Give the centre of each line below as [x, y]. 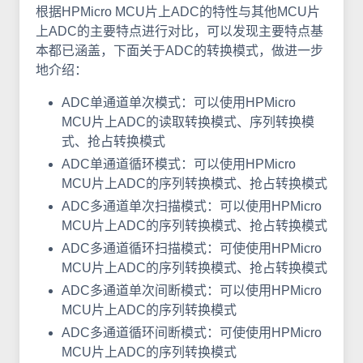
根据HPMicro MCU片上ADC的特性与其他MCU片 [178, 11]
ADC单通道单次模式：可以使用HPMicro [179, 102]
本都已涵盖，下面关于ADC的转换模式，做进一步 [179, 50]
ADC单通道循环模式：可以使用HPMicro [179, 164]
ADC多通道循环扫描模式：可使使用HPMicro [192, 248]
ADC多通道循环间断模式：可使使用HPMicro [192, 332]
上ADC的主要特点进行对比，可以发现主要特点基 [179, 31]
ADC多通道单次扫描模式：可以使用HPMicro [192, 206]
